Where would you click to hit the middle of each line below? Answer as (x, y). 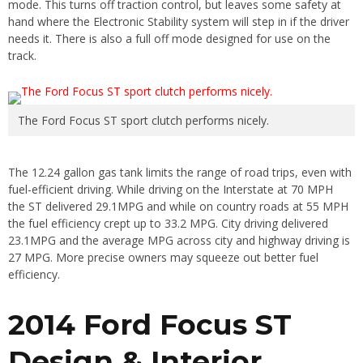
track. (22, 55)
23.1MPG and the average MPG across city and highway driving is (179, 240)
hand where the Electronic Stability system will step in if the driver (179, 21)
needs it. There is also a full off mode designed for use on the (169, 38)
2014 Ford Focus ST (150, 324)
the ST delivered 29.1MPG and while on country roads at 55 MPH (178, 206)
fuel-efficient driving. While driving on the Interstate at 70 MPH (171, 189)
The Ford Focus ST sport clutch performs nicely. (143, 120)
